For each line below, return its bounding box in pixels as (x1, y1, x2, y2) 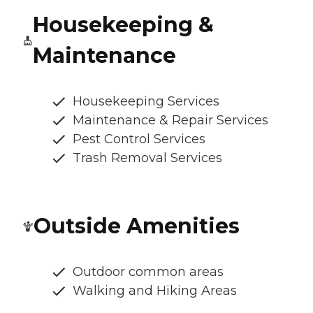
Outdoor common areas (73, 263, 224, 279)
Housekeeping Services (73, 93, 219, 109)
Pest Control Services (73, 131, 205, 147)
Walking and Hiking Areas (73, 282, 237, 298)
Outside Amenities (34, 212, 240, 239)
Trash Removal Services (73, 150, 222, 166)
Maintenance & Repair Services (73, 112, 268, 128)
